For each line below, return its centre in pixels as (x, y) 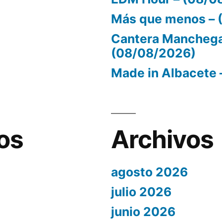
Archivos (163, 139)
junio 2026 (143, 212)
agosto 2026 (149, 172)
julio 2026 (141, 192)
